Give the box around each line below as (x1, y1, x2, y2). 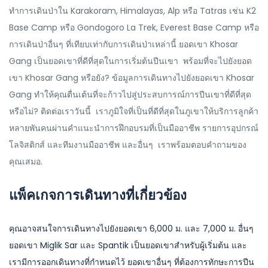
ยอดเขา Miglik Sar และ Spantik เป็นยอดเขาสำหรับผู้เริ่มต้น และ (9, 239, 247, 251)
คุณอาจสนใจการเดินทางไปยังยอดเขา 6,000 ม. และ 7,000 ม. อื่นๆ (9, 223, 254, 234)
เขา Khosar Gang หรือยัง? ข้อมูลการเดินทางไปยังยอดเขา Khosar (9, 72, 254, 84)
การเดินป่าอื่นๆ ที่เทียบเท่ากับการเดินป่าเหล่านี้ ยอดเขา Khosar (9, 38, 238, 50)
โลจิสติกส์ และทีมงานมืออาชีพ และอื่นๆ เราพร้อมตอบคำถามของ (9, 139, 246, 151)
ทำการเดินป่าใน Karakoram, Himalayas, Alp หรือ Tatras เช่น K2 (9, 5, 256, 17)
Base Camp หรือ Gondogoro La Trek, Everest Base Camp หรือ (9, 22, 259, 33)
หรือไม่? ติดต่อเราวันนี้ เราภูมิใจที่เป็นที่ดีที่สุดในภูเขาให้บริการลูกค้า (9, 105, 258, 117)
